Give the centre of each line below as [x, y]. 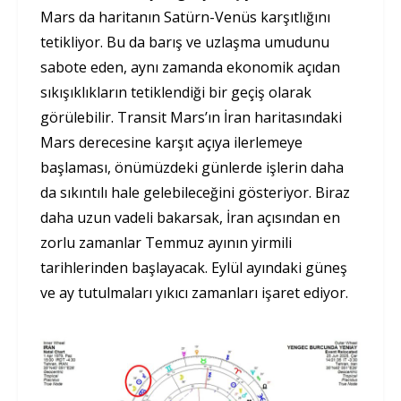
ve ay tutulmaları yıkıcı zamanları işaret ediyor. [194, 292]
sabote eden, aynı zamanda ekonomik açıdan [190, 67]
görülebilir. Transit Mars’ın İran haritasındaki [191, 117]
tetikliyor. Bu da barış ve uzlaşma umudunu [185, 42]
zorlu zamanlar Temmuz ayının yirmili [166, 242]
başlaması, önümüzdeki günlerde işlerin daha [192, 167]
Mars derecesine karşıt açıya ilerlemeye [171, 142]
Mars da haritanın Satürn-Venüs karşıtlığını [185, 17]
